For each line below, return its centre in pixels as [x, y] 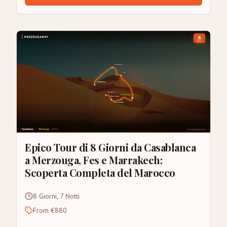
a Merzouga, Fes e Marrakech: [93, 160]
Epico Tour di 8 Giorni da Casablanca [110, 147]
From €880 [50, 210]
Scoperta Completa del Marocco [100, 172]
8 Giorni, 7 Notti [56, 196]
